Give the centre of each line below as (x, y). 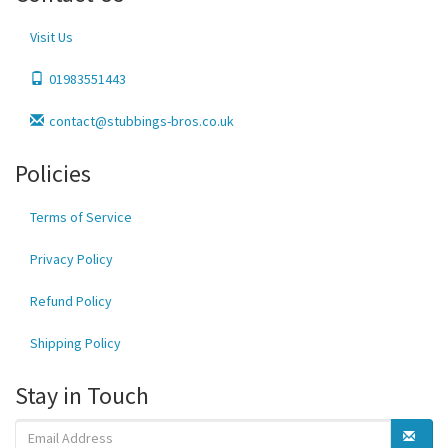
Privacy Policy (71, 259)
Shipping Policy (75, 343)
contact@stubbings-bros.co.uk (141, 121)
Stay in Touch (82, 396)
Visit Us (51, 37)
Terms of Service (81, 217)
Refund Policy (71, 301)
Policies (53, 174)
